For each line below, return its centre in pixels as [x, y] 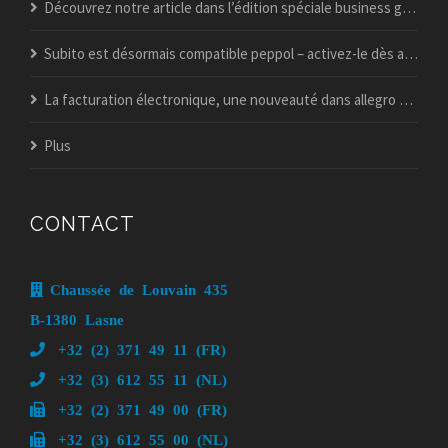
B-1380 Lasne [77, 318]
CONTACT [82, 224]
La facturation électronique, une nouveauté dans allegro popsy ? [220, 99]
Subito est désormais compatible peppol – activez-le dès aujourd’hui [222, 53]
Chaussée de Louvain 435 [139, 288]
